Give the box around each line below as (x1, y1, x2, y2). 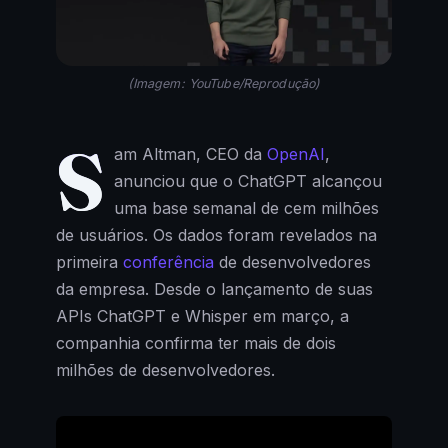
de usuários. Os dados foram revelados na (56, 225, 377, 245)
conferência (123, 252, 219, 272)
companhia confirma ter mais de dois (56, 333, 336, 353)
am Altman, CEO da (113, 144, 267, 164)
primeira (56, 252, 123, 272)
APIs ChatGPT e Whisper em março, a (56, 306, 349, 326)
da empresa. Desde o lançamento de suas (56, 279, 373, 299)
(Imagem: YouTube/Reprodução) (127, 76, 321, 91)
